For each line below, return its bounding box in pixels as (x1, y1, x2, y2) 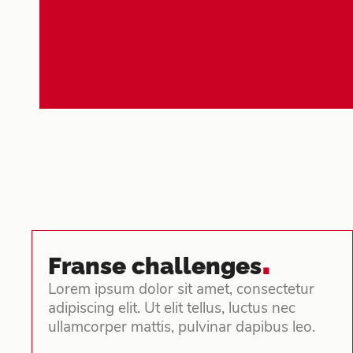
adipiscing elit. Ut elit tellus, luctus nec (48, 301, 295, 317)
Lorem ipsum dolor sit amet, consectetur (48, 282, 314, 298)
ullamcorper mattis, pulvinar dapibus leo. (48, 320, 315, 336)
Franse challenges (48, 251, 262, 280)
